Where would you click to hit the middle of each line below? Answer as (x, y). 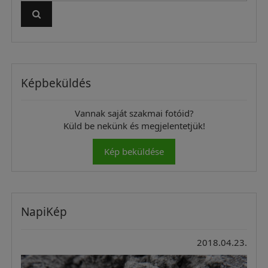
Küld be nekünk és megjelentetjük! (134, 126)
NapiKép (44, 212)
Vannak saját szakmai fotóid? (134, 113)
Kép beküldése (134, 151)
